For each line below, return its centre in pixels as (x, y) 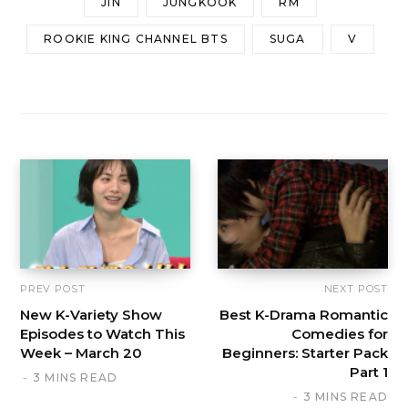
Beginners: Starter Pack (305, 353)
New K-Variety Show (91, 315)
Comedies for (340, 334)
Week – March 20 (81, 353)
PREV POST (53, 289)
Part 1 (369, 372)
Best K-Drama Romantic (304, 315)
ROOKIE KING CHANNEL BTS (136, 39)
